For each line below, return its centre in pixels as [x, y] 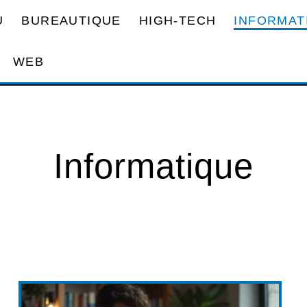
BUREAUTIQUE [71, 20]
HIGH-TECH [177, 20]
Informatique [153, 166]
